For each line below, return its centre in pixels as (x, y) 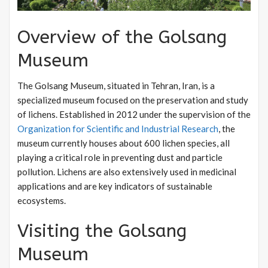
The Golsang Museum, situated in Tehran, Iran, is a (116, 86)
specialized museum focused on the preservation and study (133, 100)
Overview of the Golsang (122, 37)
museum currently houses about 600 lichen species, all (124, 143)
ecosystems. (42, 201)
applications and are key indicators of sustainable (115, 186)
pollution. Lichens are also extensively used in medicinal (127, 172)
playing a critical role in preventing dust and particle (120, 158)
